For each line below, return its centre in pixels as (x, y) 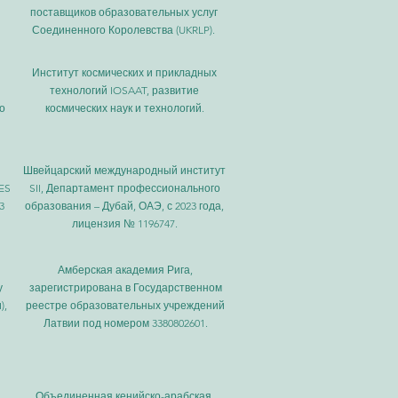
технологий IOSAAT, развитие (124, 90)
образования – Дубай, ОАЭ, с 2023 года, (124, 206)
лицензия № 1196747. (124, 223)
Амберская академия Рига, (125, 270)
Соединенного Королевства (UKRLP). (123, 30)
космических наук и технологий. (124, 108)
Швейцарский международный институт (124, 170)
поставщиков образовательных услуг (123, 12)
